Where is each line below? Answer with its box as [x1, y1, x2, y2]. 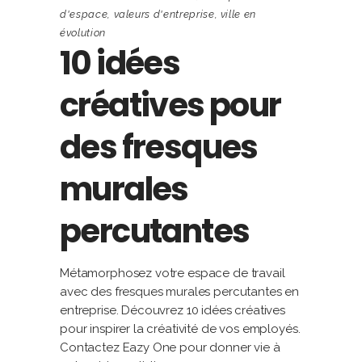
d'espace [60, 8, 108, 20]
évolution [60, 27, 106, 39]
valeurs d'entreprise [113, 8, 215, 20]
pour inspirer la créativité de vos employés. [60, 322, 301, 336]
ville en [220, 8, 257, 20]
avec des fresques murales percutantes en [60, 284, 300, 299]
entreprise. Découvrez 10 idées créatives [60, 303, 286, 318]
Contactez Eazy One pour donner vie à [60, 340, 280, 355]
